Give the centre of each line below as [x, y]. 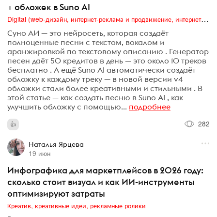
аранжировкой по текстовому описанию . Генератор [108, 51]
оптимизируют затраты [56, 193]
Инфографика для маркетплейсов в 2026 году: [105, 170]
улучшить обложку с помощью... [67, 106]
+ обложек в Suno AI [49, 7]
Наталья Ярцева [56, 144]
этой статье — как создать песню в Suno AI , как [95, 97]
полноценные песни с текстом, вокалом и [86, 42]
